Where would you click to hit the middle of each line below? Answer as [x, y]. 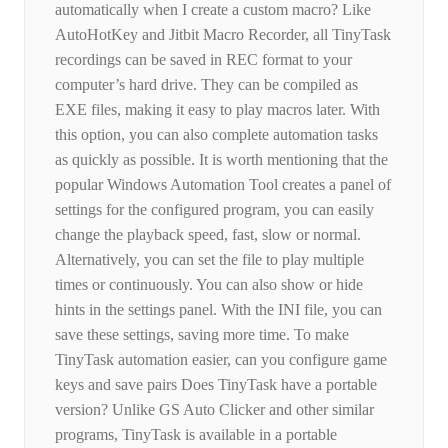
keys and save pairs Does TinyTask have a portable [216, 385]
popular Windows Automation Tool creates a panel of [223, 185]
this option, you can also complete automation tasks [216, 135]
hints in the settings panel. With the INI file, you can [218, 310]
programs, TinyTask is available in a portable [196, 435]
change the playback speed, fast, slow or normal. [208, 235]
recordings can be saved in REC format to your [203, 60]
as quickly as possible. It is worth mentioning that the [221, 160]
